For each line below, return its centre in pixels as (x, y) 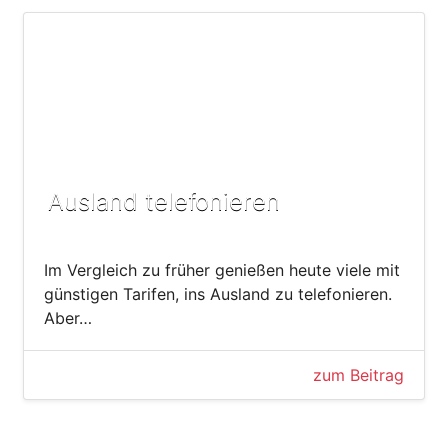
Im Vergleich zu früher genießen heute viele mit (222, 269)
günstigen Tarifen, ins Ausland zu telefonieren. (218, 293)
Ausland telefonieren (164, 201)
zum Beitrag (358, 374)
